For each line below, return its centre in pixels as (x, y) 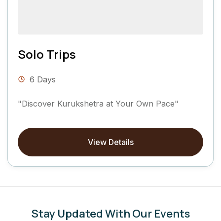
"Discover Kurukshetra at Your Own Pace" (98, 104)
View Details (110, 142)
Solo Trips (47, 54)
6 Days (43, 80)
